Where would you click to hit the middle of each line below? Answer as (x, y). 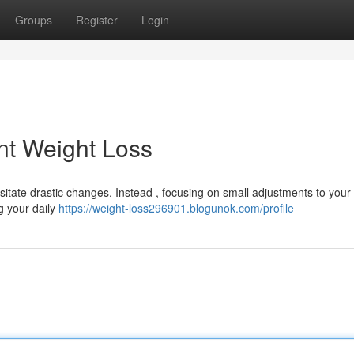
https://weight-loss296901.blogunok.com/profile (176, 208)
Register (97, 20)
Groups (34, 20)
